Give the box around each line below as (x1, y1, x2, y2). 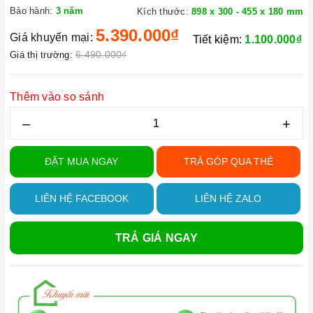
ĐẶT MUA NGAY (45, 156, 119, 167)
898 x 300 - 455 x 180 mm (191, 6, 303, 17)
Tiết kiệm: (192, 34, 245, 45)
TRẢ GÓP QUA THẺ (183, 156, 273, 167)
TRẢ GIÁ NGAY (115, 232, 198, 244)
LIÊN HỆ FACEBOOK (34, 193, 129, 204)
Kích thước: (137, 6, 189, 17)
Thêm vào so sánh (10, 91, 104, 103)
